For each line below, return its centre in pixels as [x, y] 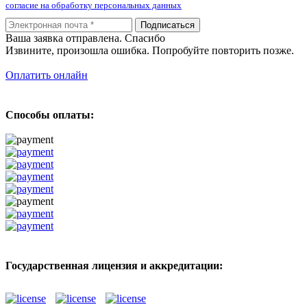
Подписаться [168, 25]
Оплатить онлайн [47, 75]
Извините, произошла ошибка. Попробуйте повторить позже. [150, 50]
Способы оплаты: [50, 114]
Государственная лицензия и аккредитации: [114, 265]
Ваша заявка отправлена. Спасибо [85, 38]
